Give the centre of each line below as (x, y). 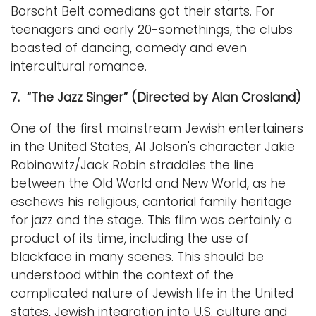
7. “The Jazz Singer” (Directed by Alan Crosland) (156, 97)
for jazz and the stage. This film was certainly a (151, 220)
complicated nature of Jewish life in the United (152, 293)
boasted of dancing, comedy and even (129, 48)
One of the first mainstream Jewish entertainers (157, 128)
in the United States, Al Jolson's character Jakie (153, 146)
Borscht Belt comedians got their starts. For (142, 11)
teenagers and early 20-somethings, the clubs (152, 29)
